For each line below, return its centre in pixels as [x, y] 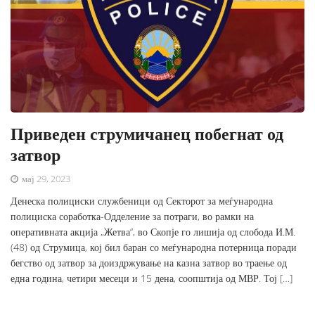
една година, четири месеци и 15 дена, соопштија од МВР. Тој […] [152, 278]
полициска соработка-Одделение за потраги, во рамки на [132, 217]
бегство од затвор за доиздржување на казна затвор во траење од [149, 263]
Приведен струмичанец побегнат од [147, 134]
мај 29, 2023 [45, 179]
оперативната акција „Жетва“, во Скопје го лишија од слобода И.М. [153, 232]
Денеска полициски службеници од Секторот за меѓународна [142, 201]
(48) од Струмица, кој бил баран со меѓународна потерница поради [154, 247]
